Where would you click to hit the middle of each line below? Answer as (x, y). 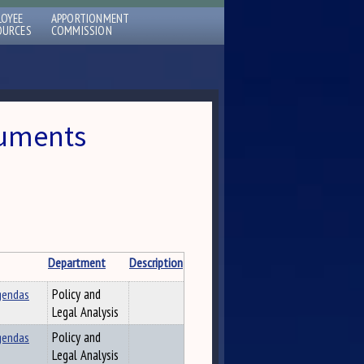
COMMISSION (81, 30)
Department (77, 262)
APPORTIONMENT (90, 18)
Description (156, 262)
